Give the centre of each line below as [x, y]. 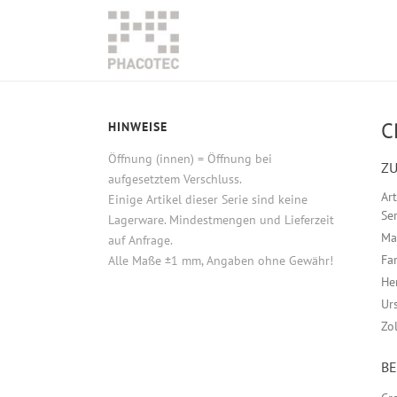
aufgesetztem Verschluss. [175, 179]
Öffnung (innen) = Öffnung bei [190, 159]
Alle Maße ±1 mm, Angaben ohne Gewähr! [221, 261]
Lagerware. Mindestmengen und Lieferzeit [221, 220]
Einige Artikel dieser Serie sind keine [208, 199]
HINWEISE [138, 127]
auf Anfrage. [140, 240]
